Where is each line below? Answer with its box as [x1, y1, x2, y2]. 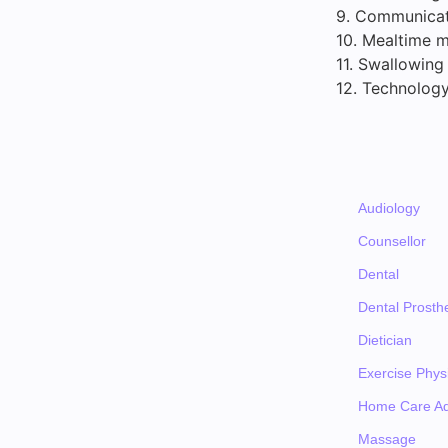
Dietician [358, 332, 413, 349]
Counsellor [358, 233, 427, 250]
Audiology [358, 200, 421, 217]
